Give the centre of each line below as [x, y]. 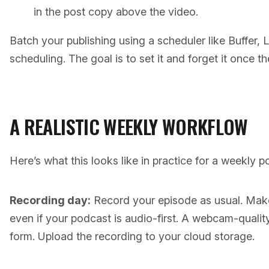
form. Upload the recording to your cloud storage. [132, 236]
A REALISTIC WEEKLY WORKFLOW [129, 126]
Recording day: [50, 200]
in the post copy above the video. [116, 12]
